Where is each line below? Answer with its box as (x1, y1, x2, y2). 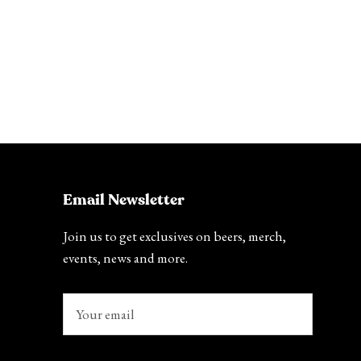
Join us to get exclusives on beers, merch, (63, 227, 286, 246)
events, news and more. (63, 249, 188, 268)
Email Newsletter (63, 193, 185, 209)
